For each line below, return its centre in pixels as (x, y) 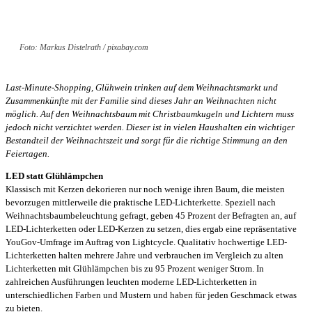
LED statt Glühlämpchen (54, 175)
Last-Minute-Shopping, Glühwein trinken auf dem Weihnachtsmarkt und (142, 87)
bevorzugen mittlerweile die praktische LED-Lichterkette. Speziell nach (141, 202)
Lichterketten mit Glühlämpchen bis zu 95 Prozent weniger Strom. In (135, 268)
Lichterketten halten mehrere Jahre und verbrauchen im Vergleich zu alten (145, 255)
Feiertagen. (28, 153)
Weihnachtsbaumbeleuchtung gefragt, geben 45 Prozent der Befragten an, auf (151, 215)
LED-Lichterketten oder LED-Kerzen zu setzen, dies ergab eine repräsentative (151, 228)
